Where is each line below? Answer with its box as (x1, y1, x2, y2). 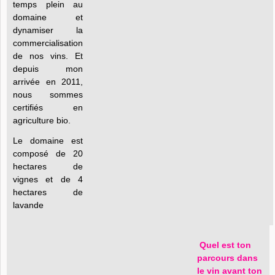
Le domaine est (13, 136, 83, 145)
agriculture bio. (13, 115, 71, 125)
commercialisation (13, 38, 83, 48)
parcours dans (197, 253, 258, 263)
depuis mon (13, 64, 83, 74)
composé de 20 (13, 149, 83, 158)
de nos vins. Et (13, 51, 83, 61)
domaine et (13, 12, 83, 22)
